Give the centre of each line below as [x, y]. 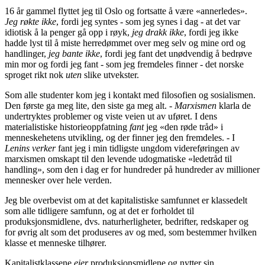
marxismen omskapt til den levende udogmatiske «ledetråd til [118, 159]
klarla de [234, 106]
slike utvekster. [110, 75]
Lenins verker [30, 148]
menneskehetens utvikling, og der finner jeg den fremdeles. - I [120, 138]
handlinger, [27, 54]
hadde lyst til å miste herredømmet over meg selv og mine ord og [125, 43]
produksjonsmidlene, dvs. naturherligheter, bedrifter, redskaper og [127, 222]
